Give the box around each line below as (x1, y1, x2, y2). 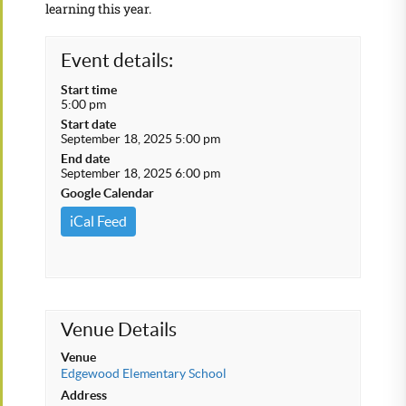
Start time (61, 82, 117, 97)
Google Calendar (61, 186, 154, 200)
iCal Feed (70, 213, 127, 229)
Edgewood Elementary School (61, 366, 227, 381)
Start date (61, 117, 116, 131)
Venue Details (61, 319, 177, 340)
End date (61, 151, 110, 166)
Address (61, 388, 107, 402)
